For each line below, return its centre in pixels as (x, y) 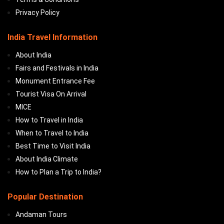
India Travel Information (52, 37)
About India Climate (47, 159)
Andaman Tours (41, 214)
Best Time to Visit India (53, 146)
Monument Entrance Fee (55, 81)
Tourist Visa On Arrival (51, 94)
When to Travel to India (52, 133)
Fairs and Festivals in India (57, 68)
